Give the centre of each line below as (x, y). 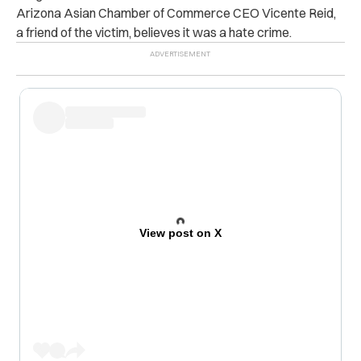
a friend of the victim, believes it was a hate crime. (154, 33)
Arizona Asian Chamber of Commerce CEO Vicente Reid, (176, 13)
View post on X (180, 233)
